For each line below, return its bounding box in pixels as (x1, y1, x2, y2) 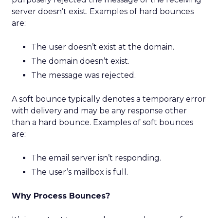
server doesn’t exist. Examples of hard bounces (12, 7, 194, 16)
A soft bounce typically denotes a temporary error (12, 94, 206, 104)
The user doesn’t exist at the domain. (31, 42, 174, 52)
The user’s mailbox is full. (31, 167, 128, 177)
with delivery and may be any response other (12, 106, 187, 115)
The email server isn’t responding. (31, 153, 161, 163)
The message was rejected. (31, 71, 136, 80)
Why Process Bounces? (12, 191, 110, 200)
